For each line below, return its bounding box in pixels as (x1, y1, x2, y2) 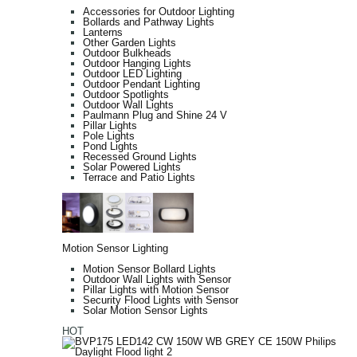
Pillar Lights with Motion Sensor (83, 284, 229, 296)
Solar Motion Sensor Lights (83, 304, 208, 317)
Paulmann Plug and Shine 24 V (83, 109, 227, 122)
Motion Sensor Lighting (62, 242, 168, 255)
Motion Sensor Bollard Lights (83, 263, 216, 276)
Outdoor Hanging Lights (83, 57, 191, 70)
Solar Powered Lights (83, 161, 181, 174)
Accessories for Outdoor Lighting (83, 6, 234, 18)
